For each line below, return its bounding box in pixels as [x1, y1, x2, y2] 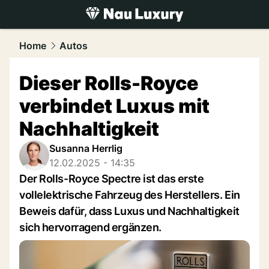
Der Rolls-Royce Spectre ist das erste [19, 172, 204, 185]
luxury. [44, 23, 77, 35]
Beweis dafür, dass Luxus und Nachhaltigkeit [19, 205, 240, 217]
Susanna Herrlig [49, 142, 122, 154]
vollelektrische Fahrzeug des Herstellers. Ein [19, 189, 240, 201]
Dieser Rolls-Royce [19, 71, 198, 95]
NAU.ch [77, 23, 115, 35]
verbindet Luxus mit [19, 94, 210, 118]
